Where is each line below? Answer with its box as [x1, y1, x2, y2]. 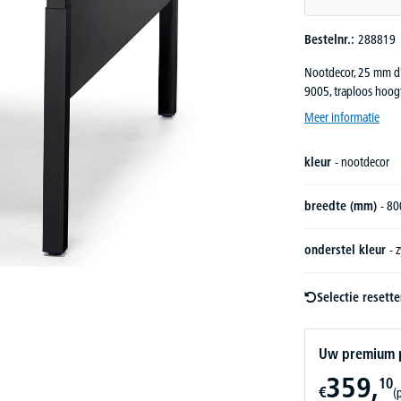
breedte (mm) [304, 198, 380, 214]
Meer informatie [304, 109, 380, 125]
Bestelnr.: [304, 31, 358, 47]
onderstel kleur [304, 242, 389, 258]
